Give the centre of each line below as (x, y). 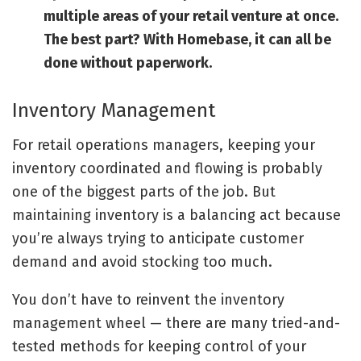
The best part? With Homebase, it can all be (187, 40)
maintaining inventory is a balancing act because (176, 216)
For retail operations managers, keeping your (164, 145)
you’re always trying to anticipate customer (158, 239)
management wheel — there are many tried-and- (176, 324)
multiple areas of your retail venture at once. (191, 17)
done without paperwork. (127, 63)
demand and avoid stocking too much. (144, 262)
